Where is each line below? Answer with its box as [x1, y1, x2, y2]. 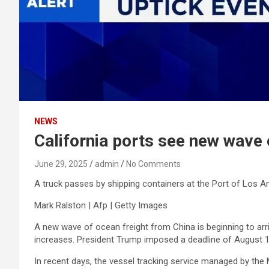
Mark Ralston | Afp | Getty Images [34, 200, 168, 211]
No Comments [126, 159, 181, 169]
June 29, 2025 [34, 159, 88, 169]
